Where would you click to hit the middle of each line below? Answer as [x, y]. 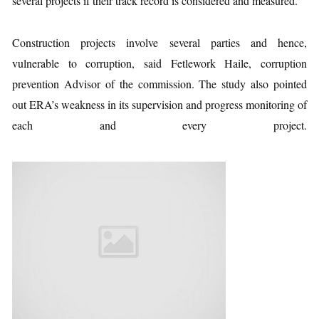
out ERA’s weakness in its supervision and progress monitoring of [159, 104]
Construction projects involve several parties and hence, [159, 42]
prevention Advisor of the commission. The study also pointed [159, 84]
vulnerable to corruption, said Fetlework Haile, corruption [159, 63]
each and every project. [159, 125]
